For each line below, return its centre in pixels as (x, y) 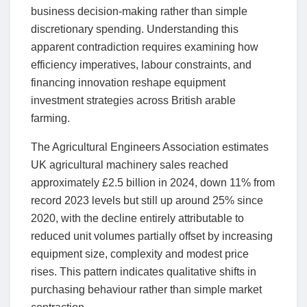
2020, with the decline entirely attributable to (137, 218)
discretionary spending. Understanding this (135, 29)
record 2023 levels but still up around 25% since (147, 200)
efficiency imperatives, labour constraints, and (141, 64)
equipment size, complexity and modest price (140, 254)
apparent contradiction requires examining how (145, 47)
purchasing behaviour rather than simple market (146, 289)
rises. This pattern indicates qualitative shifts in (144, 271)
